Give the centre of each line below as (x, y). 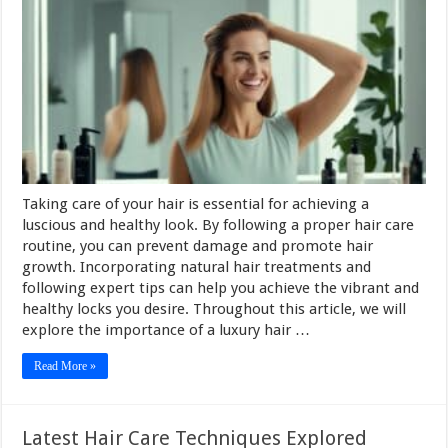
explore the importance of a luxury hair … (166, 329)
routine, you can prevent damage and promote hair (198, 245)
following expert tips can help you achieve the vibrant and (221, 287)
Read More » (65, 365)
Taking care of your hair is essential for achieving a (196, 203)
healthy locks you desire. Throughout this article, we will (214, 308)
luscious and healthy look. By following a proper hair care (218, 224)
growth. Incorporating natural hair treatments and (197, 266)
